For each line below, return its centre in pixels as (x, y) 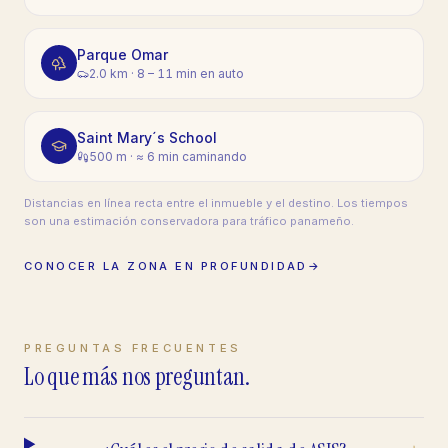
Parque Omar (122, 54)
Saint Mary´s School (147, 137)
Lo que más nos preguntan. (137, 376)
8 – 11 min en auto (190, 73)
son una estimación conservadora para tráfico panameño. (189, 220)
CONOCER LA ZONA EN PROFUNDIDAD (166, 265)
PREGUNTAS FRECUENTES (133, 347)
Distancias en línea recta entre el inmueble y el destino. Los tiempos (216, 202)
